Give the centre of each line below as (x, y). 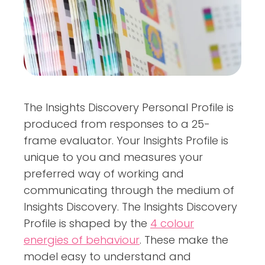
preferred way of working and (104, 173)
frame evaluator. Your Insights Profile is (126, 140)
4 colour (172, 223)
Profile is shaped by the (87, 223)
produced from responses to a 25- (117, 124)
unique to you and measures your (113, 157)
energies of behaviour (82, 240)
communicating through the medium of (129, 190)
